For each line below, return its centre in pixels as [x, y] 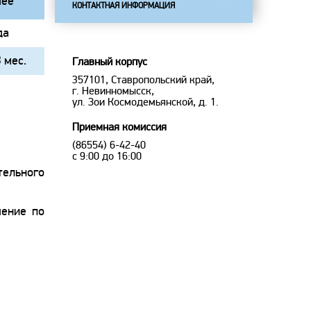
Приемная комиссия [119, 127]
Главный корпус [110, 62]
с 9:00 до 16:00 [107, 156]
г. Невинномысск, [113, 91]
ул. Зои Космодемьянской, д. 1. [145, 102]
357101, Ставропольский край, [143, 80]
